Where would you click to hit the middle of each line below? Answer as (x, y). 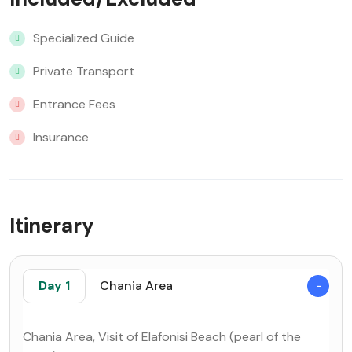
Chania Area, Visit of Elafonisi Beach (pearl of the (162, 337)
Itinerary (52, 225)
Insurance (61, 137)
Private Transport (84, 71)
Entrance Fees (74, 104)
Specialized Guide (84, 38)
